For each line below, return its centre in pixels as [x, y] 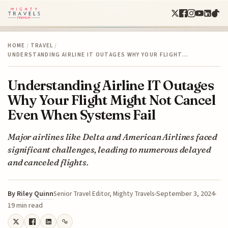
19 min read [25, 205]
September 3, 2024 [186, 194]
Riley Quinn [35, 194]
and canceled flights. [48, 162]
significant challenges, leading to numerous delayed [109, 149]
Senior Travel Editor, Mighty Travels [104, 194]
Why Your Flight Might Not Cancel [111, 100]
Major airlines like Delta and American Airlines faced [113, 136]
